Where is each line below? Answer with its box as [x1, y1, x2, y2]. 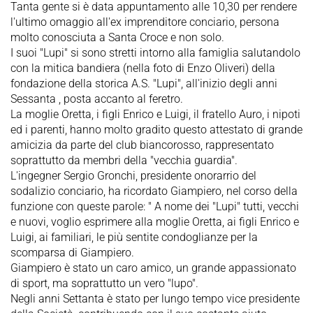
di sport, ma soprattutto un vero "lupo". [10, 276, 198, 290]
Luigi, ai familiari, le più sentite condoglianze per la [10, 230, 258, 244]
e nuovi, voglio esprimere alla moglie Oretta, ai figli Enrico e [10, 214, 299, 228]
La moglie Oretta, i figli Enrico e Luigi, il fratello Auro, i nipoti [10, 107, 300, 121]
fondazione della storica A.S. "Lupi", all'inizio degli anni [10, 76, 277, 90]
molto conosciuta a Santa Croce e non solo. [10, 30, 224, 44]
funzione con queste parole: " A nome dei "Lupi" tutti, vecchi [10, 199, 299, 213]
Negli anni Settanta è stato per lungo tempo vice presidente [10, 291, 300, 305]
